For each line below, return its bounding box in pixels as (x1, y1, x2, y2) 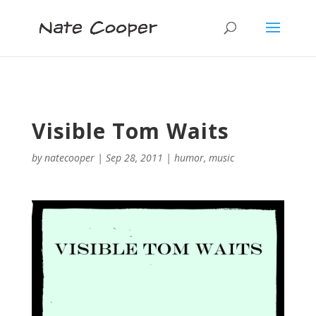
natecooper (44, 151, 95, 164)
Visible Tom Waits (31, 116, 229, 145)
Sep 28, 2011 (105, 151, 163, 164)
